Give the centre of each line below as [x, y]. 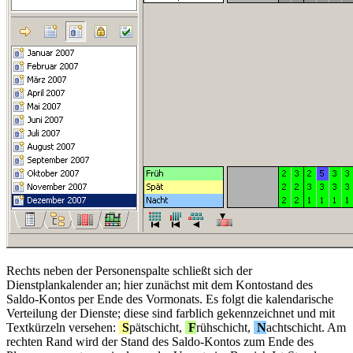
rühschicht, [225, 327]
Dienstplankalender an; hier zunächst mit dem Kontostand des [160, 284]
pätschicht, [157, 327]
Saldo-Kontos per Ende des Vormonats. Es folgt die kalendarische [170, 299]
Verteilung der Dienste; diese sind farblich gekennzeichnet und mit [171, 313]
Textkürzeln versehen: [63, 327]
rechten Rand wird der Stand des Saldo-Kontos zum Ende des [160, 341]
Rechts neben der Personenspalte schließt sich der [129, 270]
